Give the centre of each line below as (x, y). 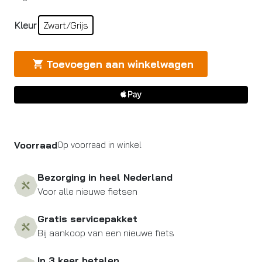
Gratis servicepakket (87, 218)
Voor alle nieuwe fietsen (87, 191)
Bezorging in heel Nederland (105, 177)
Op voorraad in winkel (99, 144)
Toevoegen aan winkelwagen (120, 64)
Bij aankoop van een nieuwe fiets (106, 232)
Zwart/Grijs (66, 25)
